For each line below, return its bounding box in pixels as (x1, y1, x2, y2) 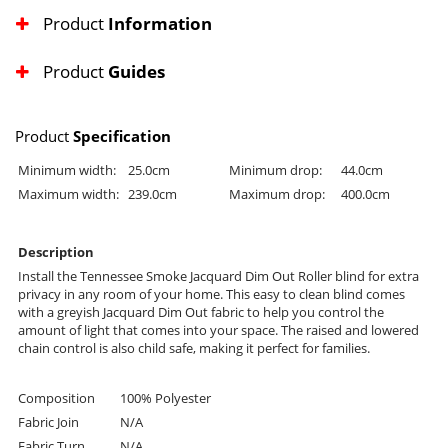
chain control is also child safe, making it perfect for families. (18, 339, 370, 358)
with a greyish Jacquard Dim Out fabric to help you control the (18, 303, 384, 322)
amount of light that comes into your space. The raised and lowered (18, 321, 419, 340)
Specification (73, 126, 171, 147)
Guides (108, 60, 165, 84)
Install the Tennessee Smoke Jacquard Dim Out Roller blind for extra (18, 267, 419, 286)
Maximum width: (18, 185, 119, 204)
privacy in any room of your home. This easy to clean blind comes (18, 285, 405, 304)
